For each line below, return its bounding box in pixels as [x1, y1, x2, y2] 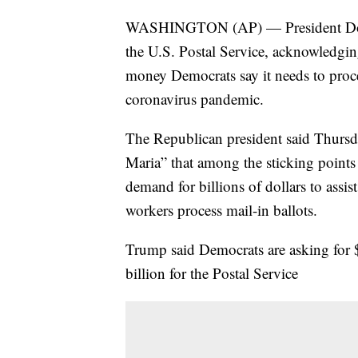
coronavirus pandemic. [125, 89, 264, 109]
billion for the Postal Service [125, 263, 298, 284]
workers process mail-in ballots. [125, 200, 317, 221]
